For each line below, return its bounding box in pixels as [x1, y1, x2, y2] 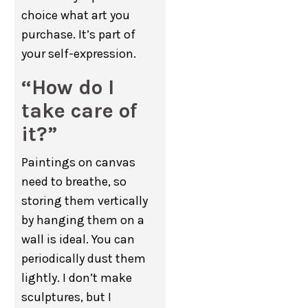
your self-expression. [21, 46, 137, 61]
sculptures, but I [21, 289, 112, 305]
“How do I [21, 75, 115, 100]
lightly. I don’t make [21, 270, 133, 285]
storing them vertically [21, 193, 148, 208]
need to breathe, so [21, 174, 127, 189]
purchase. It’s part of [21, 27, 136, 42]
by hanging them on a [21, 212, 145, 228]
